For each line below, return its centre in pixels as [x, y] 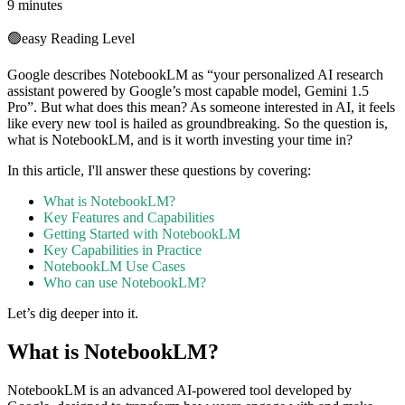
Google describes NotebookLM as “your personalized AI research [195, 75]
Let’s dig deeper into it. [73, 314]
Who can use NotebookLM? [125, 283]
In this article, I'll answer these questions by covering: [159, 171]
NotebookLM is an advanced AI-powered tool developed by [179, 391]
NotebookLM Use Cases [114, 267]
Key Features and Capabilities [129, 218]
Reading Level [91, 39]
